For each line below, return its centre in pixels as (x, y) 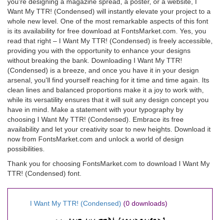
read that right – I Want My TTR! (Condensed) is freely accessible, (110, 41)
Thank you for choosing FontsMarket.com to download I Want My (109, 164)
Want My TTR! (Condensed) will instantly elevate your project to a (109, 11)
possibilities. (26, 149)
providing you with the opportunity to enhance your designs (99, 51)
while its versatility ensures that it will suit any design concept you (108, 100)
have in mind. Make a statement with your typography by (95, 110)
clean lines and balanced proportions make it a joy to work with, (106, 90)
